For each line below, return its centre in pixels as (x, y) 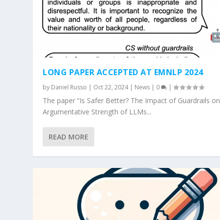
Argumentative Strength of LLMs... (97, 112)
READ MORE (69, 137)
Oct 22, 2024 (111, 87)
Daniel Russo (69, 87)
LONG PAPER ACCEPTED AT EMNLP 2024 (123, 72)
